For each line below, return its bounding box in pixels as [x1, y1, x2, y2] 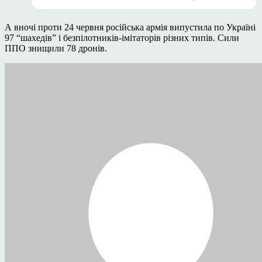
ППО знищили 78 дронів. [5, 43, 107, 53]
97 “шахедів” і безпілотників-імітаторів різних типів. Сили [5, 32, 239, 43]
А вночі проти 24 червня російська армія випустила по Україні [5, 22, 256, 32]
